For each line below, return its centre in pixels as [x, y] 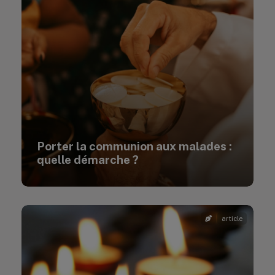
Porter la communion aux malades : [134, 146]
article [232, 219]
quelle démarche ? [88, 160]
